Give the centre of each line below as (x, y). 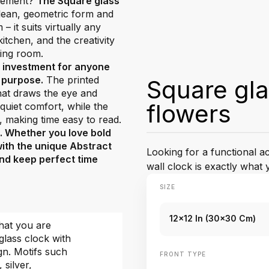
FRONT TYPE (183, 254)
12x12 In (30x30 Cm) (213, 219)
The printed (71, 80)
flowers (189, 114)
